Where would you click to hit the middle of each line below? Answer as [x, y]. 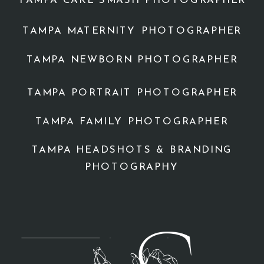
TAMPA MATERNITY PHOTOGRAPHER [132, 31]
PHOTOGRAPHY [132, 167]
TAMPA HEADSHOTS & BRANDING [132, 150]
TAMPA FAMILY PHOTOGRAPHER [132, 122]
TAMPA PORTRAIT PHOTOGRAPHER [132, 93]
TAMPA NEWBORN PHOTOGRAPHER [132, 60]
